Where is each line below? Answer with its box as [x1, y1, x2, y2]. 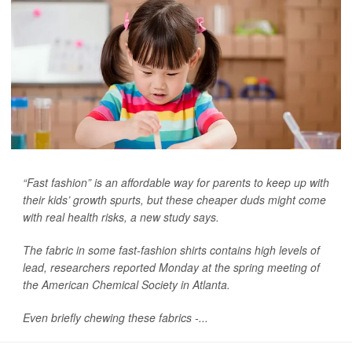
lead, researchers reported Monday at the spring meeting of [23, 259, 320, 276]
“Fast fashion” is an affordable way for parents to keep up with [23, 174, 329, 191]
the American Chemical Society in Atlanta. [23, 277, 230, 293]
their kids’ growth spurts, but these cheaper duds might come [23, 192, 326, 208]
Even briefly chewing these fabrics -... [23, 310, 208, 326]
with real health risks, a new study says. [23, 209, 219, 225]
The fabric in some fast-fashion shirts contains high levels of [23, 242, 320, 258]
